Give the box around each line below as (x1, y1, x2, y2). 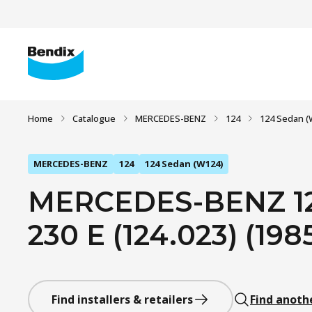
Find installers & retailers (52, 292, 193, 307)
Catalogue (72, 112, 116, 125)
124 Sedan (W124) (145, 157, 223, 170)
